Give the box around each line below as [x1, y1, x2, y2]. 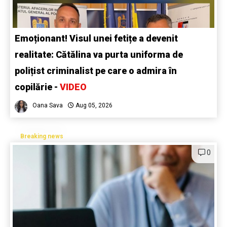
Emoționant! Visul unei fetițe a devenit [15, 33, 178, 44]
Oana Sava [32, 102, 63, 109]
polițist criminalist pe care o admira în [15, 65, 177, 77]
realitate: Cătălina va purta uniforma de [15, 49, 183, 60]
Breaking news [20, 133, 63, 140]
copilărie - [15, 82, 60, 93]
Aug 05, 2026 [74, 102, 112, 109]
